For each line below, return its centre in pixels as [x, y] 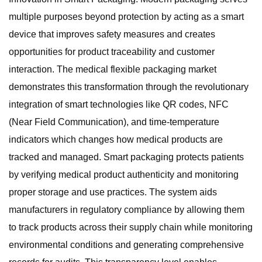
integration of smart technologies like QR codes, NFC [119, 104]
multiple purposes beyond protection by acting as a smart [126, 17]
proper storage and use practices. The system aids [113, 192]
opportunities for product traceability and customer [112, 52]
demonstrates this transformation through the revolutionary [129, 87]
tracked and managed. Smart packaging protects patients [126, 157]
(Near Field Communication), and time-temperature [114, 122]
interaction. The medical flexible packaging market [113, 69]
